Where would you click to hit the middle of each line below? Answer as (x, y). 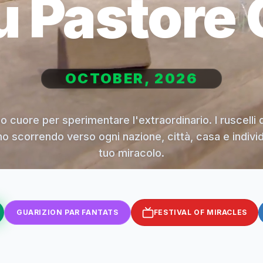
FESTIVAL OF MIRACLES (200, 213)
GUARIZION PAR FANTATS (67, 213)
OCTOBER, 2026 (131, 79)
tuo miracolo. (131, 153)
